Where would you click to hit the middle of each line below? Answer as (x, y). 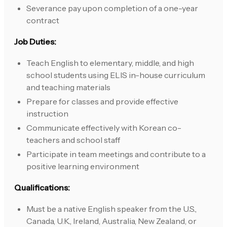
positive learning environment (83, 166)
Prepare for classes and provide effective (102, 102)
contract (43, 21)
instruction (47, 114)
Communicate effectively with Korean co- (104, 128)
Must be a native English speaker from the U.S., (111, 209)
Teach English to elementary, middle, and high (110, 63)
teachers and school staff (73, 140)
